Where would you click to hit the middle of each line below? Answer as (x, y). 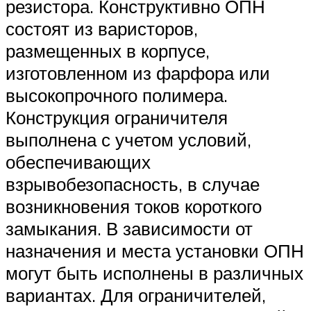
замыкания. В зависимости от (129, 228)
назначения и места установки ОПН (155, 250)
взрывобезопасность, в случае (133, 184)
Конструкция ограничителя (117, 117)
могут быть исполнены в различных (154, 272)
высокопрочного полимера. (117, 95)
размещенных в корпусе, (108, 50)
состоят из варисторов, (102, 28)
